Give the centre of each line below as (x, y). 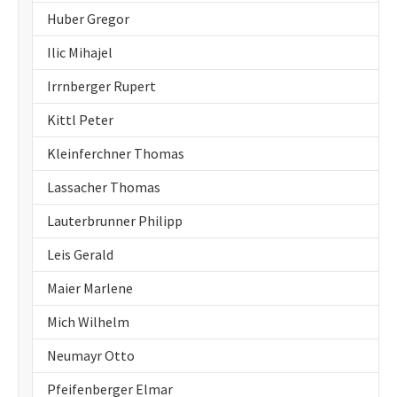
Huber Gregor (88, 18)
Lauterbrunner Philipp (115, 220)
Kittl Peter (80, 119)
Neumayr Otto (91, 355)
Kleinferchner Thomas (116, 153)
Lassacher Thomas (104, 187)
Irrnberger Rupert (101, 86)
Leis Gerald (80, 254)
